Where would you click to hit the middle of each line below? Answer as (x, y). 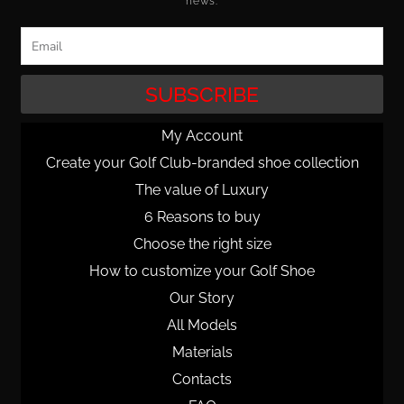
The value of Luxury (202, 190)
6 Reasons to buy (202, 217)
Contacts (202, 380)
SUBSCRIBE (202, 95)
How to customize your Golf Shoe (202, 271)
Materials (202, 353)
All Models (202, 326)
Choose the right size (202, 244)
